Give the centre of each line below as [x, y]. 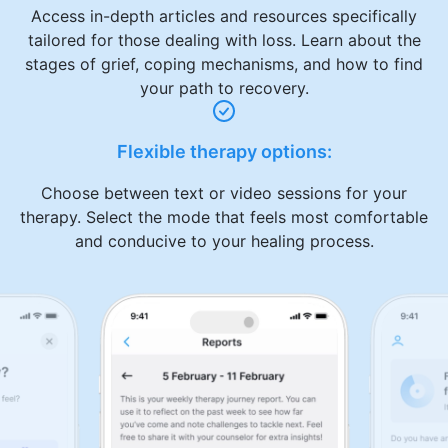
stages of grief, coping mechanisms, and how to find [224, 63]
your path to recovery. [224, 87]
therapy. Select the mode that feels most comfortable [224, 216]
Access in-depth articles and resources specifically [224, 15]
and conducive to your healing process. [224, 240]
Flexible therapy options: [224, 151]
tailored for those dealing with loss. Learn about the [224, 39]
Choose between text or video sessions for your [224, 192]
